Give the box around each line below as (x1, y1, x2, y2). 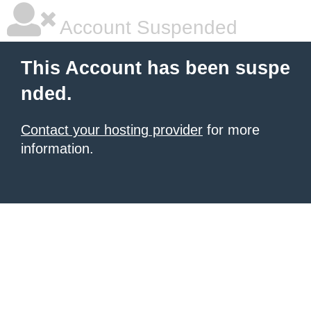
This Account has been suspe (21, 58, 290, 78)
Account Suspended (56, 17, 237, 38)
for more (203, 122, 260, 137)
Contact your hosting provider (21, 122, 203, 137)
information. (21, 141, 94, 156)
